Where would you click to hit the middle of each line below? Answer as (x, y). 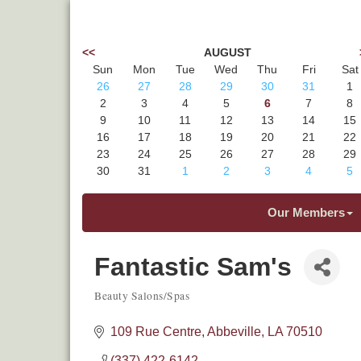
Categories (131, 306)
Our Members (306, 212)
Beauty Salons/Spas (142, 296)
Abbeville (234, 332)
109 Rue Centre (156, 332)
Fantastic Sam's (193, 267)
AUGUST (227, 52)
